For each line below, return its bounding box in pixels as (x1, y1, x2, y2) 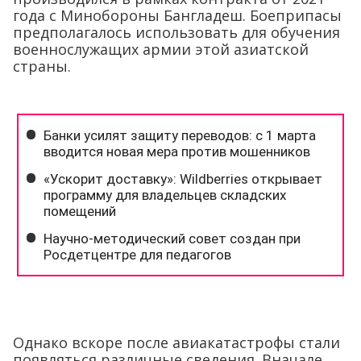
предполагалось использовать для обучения (13, 23, 340, 43)
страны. (13, 56, 71, 77)
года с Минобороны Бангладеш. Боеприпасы (13, 6, 342, 26)
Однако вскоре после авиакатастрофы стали (13, 333, 340, 353)
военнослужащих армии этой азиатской (13, 39, 309, 60)
